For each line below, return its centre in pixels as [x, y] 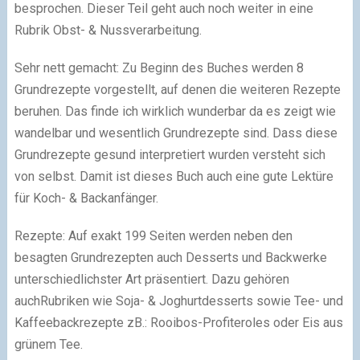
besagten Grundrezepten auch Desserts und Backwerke [170, 258]
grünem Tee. [48, 344]
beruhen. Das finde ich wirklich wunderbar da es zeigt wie [175, 111]
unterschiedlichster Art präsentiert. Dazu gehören [151, 279]
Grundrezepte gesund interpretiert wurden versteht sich [170, 155]
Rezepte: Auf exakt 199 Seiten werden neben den [153, 236]
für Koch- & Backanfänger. [86, 198]
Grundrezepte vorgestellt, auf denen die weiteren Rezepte [177, 90]
